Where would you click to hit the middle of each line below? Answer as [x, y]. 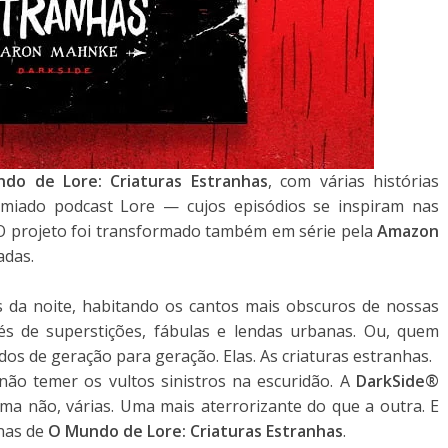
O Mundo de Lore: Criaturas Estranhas [195, 431]
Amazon [408, 231]
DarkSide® [397, 381]
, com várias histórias [353, 181]
